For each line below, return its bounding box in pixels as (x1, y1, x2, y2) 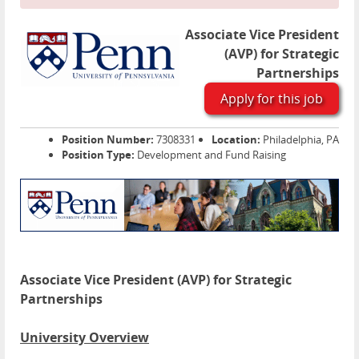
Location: (212, 132, 260, 147)
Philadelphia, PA (260, 132, 339, 147)
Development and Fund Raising (135, 147, 286, 162)
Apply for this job (220, 90, 323, 107)
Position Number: (62, 132, 154, 147)
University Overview (20, 329, 149, 347)
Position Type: (62, 147, 135, 162)
